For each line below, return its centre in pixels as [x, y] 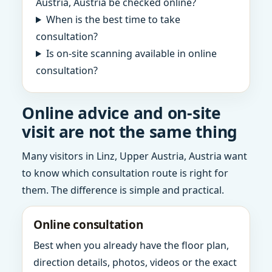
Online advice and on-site [121, 113]
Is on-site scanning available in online [131, 53]
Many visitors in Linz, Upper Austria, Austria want [134, 156]
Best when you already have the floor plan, [131, 245]
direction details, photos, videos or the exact [135, 262]
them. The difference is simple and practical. [123, 190]
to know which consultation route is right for [125, 173]
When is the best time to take [113, 19]
